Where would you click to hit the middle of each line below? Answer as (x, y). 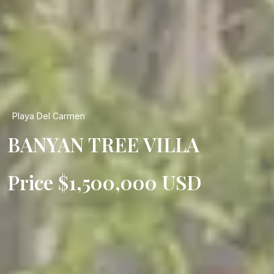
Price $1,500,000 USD (105, 182)
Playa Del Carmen (49, 116)
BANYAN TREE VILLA (103, 144)
